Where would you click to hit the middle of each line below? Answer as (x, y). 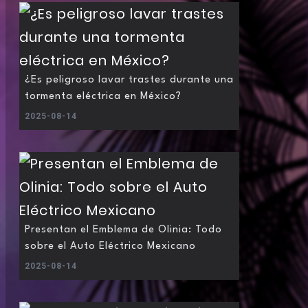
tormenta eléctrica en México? (103, 97)
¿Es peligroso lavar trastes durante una (129, 80)
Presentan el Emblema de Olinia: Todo (123, 230)
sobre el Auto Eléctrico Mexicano (110, 247)
